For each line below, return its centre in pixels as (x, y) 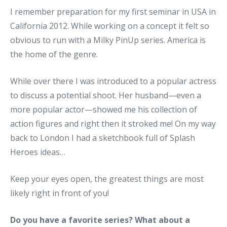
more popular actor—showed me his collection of (104, 109)
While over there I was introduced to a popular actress (113, 81)
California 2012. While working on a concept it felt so (110, 26)
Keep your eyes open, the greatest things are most (107, 179)
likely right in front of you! (60, 193)
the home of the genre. (54, 54)
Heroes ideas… (38, 152)
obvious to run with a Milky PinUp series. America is (108, 40)
